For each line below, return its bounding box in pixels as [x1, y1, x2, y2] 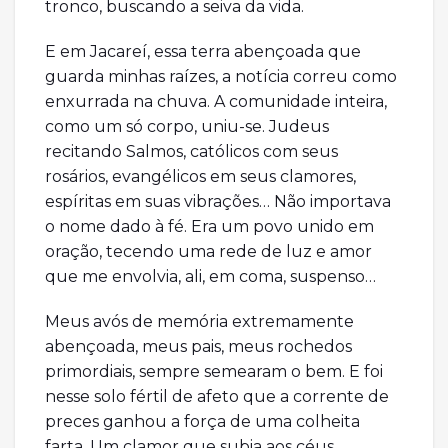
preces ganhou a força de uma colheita [45, 412, 360, 432]
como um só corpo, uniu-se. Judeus [45, 117, 329, 137]
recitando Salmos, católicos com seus [45, 142, 338, 162]
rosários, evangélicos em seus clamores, [45, 167, 356, 187]
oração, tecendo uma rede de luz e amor [45, 242, 372, 262]
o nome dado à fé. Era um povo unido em [45, 217, 374, 237]
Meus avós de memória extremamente [45, 312, 354, 332]
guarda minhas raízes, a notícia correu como [45, 67, 397, 87]
